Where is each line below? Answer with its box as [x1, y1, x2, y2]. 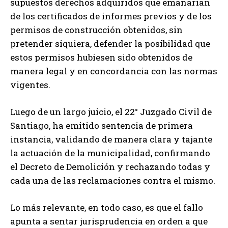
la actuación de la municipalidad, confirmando [10, 147, 210, 159]
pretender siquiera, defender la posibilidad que [10, 37, 210, 49]
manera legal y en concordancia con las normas [10, 65, 217, 77]
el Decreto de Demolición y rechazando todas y [10, 160, 210, 173]
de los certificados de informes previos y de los [10, 10, 212, 22]
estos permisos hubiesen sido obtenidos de [10, 51, 192, 63]
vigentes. [10, 78, 50, 91]
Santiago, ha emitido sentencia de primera [10, 119, 193, 131]
